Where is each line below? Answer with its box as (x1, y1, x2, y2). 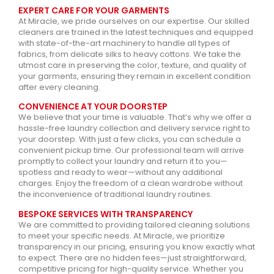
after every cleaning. (18, 81, 100, 93)
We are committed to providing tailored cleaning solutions (18, 218, 250, 231)
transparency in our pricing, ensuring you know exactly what (18, 240, 255, 253)
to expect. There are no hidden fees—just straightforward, (18, 251, 246, 264)
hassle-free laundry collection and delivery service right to (18, 122, 250, 135)
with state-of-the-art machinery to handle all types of (18, 37, 230, 49)
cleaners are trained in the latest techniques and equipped (18, 26, 253, 38)
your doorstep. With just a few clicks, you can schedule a (18, 133, 241, 146)
